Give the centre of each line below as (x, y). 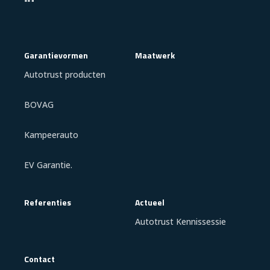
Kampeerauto (51, 135)
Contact (39, 259)
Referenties (48, 202)
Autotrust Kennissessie (181, 222)
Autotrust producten (65, 75)
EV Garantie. (48, 165)
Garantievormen (56, 55)
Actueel (150, 202)
